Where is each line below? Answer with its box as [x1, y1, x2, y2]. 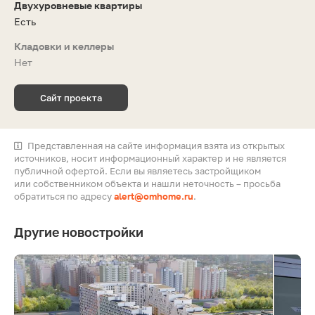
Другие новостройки [14, 224, 143, 240]
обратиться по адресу [14, 190, 114, 202]
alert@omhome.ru [114, 190, 193, 202]
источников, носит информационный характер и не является [14, 152, 286, 164]
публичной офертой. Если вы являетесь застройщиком [14, 165, 261, 176]
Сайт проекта [40, 91, 102, 103]
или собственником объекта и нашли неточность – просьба [14, 177, 281, 189]
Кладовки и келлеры [14, 39, 114, 52]
